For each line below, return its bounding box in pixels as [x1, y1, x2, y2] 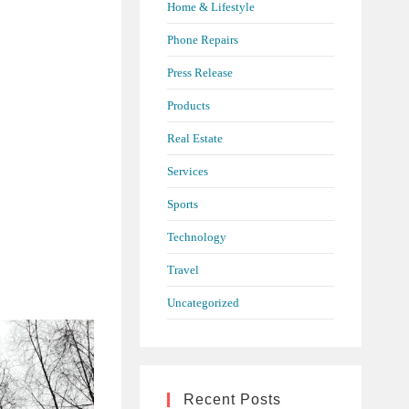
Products [166, 98, 210, 112]
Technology [166, 229, 226, 244]
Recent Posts [183, 391, 281, 407]
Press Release [166, 65, 233, 79]
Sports [166, 196, 198, 211]
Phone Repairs [166, 32, 238, 47]
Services [166, 163, 208, 178]
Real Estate [166, 131, 223, 145]
